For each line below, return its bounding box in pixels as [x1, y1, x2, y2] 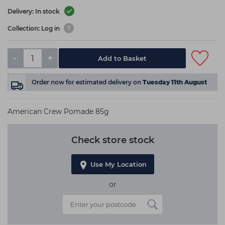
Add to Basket [98, 54, 147, 62]
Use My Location [90, 160, 147, 168]
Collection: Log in [8, 25, 61, 33]
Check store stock [71, 135, 154, 146]
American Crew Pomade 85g [8, 107, 109, 116]
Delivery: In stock [8, 8, 61, 16]
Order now [32, 78, 66, 86]
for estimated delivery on [66, 78, 143, 86]
